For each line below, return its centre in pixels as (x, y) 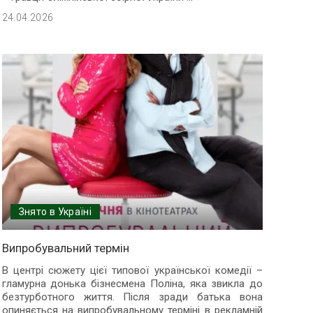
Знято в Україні (55, 212)
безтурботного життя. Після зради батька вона (132, 297)
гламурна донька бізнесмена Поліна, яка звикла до (132, 284)
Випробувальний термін (65, 248)
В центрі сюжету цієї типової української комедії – (132, 271)
